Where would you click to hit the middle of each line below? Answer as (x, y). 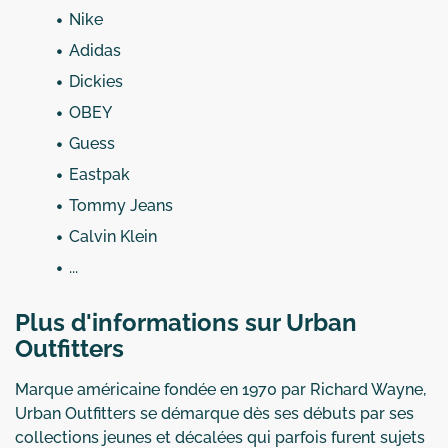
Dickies (96, 81)
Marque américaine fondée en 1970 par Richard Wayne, (220, 389)
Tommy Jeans (121, 205)
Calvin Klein (113, 236)
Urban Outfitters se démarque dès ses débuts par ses (214, 413)
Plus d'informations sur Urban (186, 322)
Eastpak (99, 174)
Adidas (95, 50)
